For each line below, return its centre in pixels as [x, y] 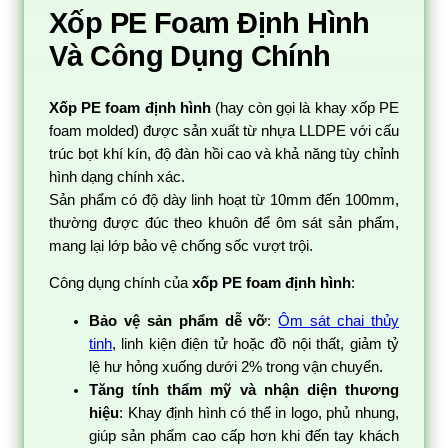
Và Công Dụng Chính [190, 55]
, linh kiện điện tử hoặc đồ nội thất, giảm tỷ [255, 343]
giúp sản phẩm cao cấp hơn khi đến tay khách [244, 435]
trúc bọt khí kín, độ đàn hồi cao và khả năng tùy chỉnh [224, 153]
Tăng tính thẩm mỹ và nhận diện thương [244, 389]
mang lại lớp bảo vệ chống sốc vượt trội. [181, 245]
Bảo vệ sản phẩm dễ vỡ [178, 320]
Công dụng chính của [120, 283]
